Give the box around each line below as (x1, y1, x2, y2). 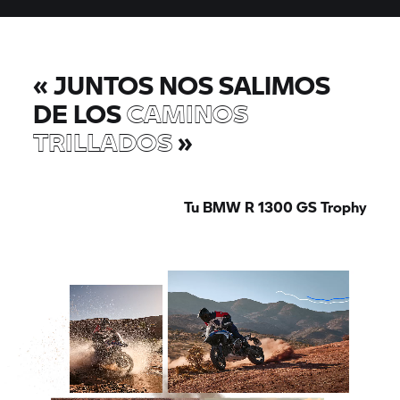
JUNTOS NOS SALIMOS (54, 66, 331, 103)
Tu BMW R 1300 (183, 196, 296, 217)
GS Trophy (296, 196, 367, 217)
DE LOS (33, 95, 128, 131)
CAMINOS (127, 95, 249, 131)
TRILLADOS (33, 123, 173, 160)
